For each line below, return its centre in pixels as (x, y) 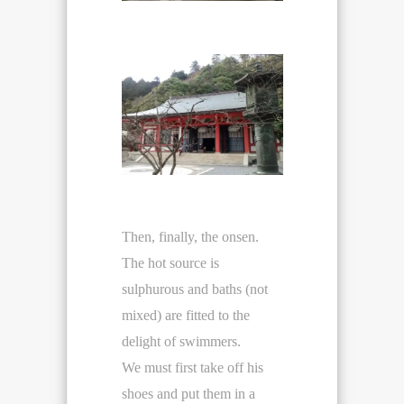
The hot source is (170, 263)
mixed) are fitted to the (186, 316)
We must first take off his (193, 368)
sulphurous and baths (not (195, 289)
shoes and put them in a (188, 394)
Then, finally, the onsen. (190, 237)
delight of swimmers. (181, 342)
